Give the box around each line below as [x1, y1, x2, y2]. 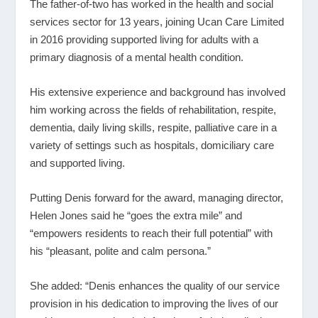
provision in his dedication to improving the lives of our [30, 297, 279, 309]
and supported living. [30, 156, 126, 169]
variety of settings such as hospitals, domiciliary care [30, 138, 275, 151]
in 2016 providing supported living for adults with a [30, 33, 259, 45]
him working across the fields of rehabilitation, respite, [30, 103, 277, 116]
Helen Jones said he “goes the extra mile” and [30, 209, 243, 221]
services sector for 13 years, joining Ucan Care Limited [30, 15, 285, 28]
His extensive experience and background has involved [30, 85, 286, 98]
